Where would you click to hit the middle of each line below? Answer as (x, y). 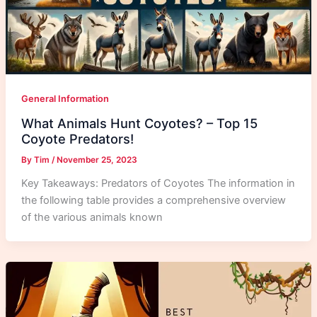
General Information (65, 98)
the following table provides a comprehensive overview (153, 200)
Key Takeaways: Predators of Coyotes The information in (158, 183)
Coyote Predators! (77, 139)
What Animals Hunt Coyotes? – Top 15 (139, 123)
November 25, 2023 (97, 160)
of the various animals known (92, 217)
